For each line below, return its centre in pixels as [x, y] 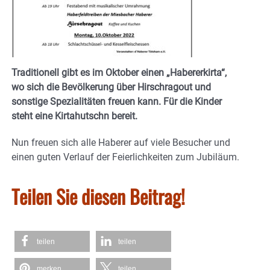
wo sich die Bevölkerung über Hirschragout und [111, 87]
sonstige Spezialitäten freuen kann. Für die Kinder [117, 101]
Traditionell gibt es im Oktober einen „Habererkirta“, [119, 72]
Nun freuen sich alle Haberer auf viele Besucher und [121, 142]
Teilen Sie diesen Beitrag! [98, 196]
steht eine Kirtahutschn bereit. [74, 116]
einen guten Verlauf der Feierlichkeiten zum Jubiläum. [125, 157]
